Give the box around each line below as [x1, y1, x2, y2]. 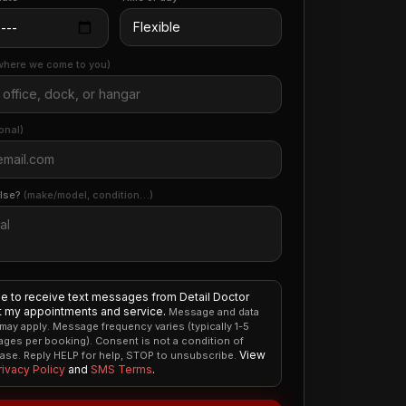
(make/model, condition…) [24, 188, 153, 201]
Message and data [169, 305, 259, 318]
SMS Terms [91, 362, 152, 376]
